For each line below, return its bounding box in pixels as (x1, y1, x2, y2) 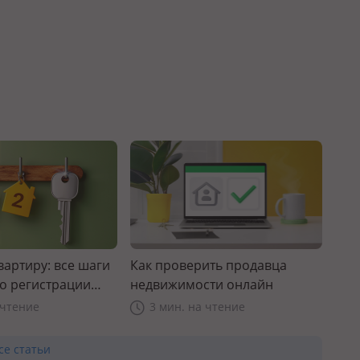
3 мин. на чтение (149, 298, 245, 314)
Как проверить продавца (129, 256, 287, 274)
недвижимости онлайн (129, 275, 273, 293)
